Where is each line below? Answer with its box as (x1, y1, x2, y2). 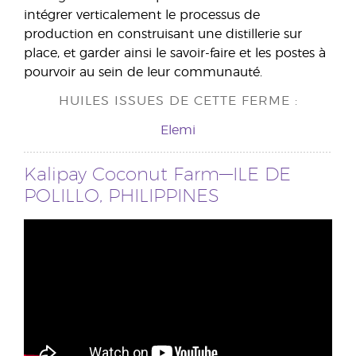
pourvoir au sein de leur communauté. (24, 66, 262, 79)
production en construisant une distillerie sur (24, 28, 302, 41)
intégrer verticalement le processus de (24, 9, 260, 22)
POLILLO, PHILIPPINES (24, 188, 219, 207)
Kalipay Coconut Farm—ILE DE (24, 166, 291, 185)
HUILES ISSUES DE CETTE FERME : (58, 95, 298, 108)
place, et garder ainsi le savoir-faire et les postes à (24, 47, 326, 60)
